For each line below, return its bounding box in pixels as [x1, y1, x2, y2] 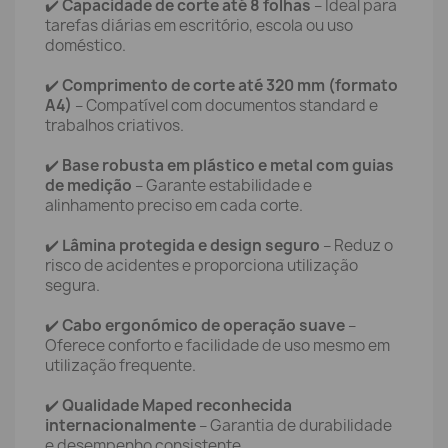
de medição [45, 175, 132, 196]
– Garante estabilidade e [132, 175, 312, 196]
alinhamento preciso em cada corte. [45, 195, 303, 216]
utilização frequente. [45, 355, 196, 376]
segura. [45, 275, 100, 296]
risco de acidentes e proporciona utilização [45, 255, 358, 276]
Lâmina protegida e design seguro [62, 235, 320, 256]
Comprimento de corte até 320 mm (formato [62, 75, 398, 96]
